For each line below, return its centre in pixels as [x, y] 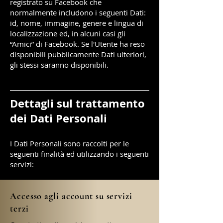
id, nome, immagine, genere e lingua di [77, 23]
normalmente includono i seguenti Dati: [78, 12]
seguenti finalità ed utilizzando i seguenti [79, 154]
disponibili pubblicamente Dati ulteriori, [78, 54]
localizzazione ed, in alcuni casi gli [68, 33]
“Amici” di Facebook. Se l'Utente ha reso [77, 44]
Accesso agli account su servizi [71, 196]
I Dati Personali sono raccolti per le [69, 143]
